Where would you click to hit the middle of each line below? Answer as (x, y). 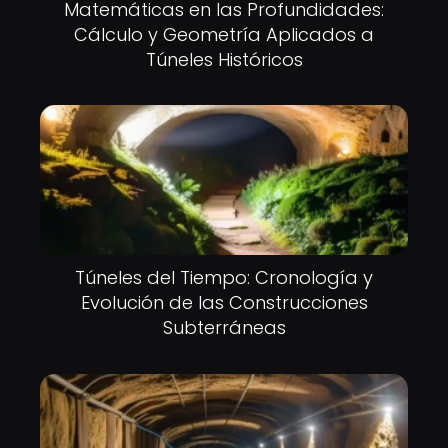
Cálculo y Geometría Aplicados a (224, 34)
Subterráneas (224, 328)
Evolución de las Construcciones (224, 303)
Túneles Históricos (224, 59)
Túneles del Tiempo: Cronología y (224, 278)
